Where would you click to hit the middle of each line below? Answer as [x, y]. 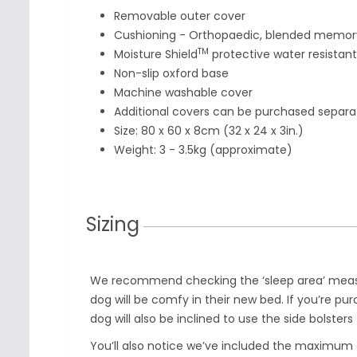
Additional [141, 112]
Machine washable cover [183, 93]
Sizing [113, 225]
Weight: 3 [140, 150]
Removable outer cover [180, 16]
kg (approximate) [243, 150]
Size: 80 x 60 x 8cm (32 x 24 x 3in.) [209, 131]
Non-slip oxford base [171, 74]
